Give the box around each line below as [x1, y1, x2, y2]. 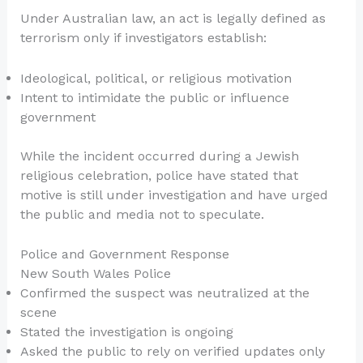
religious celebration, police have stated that [19, 167, 298, 183]
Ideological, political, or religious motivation [19, 70, 292, 86]
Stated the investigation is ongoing [19, 324, 233, 340]
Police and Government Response [19, 246, 229, 263]
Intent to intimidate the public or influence [19, 89, 289, 105]
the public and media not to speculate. [19, 206, 264, 222]
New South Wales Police [19, 266, 171, 282]
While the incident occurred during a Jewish [19, 147, 299, 164]
